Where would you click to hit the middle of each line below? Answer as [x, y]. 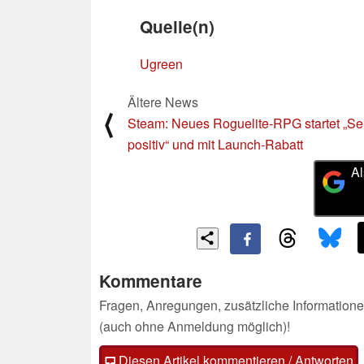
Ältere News [163, 102]
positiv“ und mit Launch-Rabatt [215, 144]
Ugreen [161, 63]
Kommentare [151, 281]
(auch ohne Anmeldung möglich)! [195, 327]
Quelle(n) [177, 26]
